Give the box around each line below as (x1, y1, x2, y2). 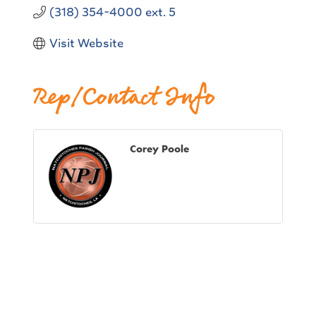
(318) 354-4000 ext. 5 (49, 4, 176, 20)
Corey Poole (130, 142, 189, 156)
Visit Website (49, 35, 123, 51)
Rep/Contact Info (33, 78, 215, 118)
